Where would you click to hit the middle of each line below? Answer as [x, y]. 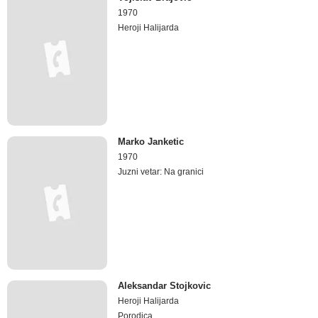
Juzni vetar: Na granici [161, 171]
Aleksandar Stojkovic [165, 286]
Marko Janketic [151, 141]
